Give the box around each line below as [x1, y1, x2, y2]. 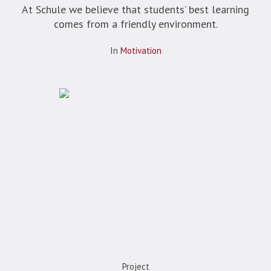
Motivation [120, 44, 162, 56]
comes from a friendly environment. [53, 16, 218, 31]
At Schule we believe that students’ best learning [22, 2, 249, 16]
